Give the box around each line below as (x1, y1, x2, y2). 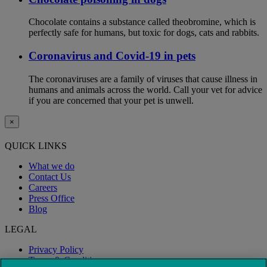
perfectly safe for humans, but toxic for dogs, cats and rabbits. (29, 27, 259, 38)
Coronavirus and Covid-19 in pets (29, 49, 195, 63)
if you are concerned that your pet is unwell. (29, 95, 194, 105)
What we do (29, 161, 74, 172)
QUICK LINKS (5, 141, 67, 151)
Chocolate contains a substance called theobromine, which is (29, 17, 256, 27)
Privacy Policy (29, 244, 83, 255)
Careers (29, 182, 57, 193)
